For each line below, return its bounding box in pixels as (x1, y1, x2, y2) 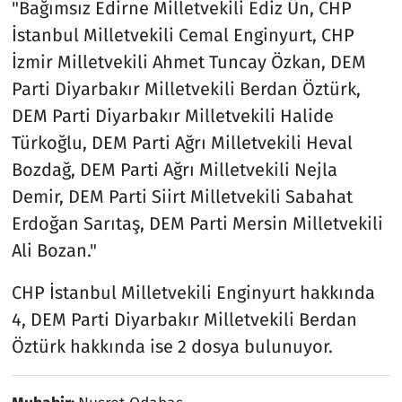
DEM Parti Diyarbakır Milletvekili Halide (11, 104, 334, 127)
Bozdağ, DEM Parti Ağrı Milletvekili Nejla (11, 158, 337, 180)
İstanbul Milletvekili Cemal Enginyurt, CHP (11, 23, 354, 46)
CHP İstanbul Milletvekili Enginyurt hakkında (11, 281, 375, 303)
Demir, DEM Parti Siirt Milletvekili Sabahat (11, 185, 353, 207)
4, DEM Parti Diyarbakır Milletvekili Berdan (11, 308, 357, 330)
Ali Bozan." (11, 239, 97, 261)
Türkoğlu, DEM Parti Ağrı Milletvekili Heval (11, 131, 353, 153)
